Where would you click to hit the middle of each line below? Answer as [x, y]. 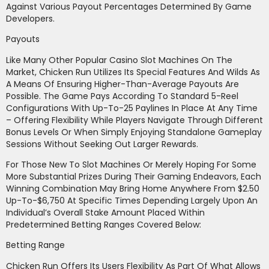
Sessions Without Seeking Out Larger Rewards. [102, 144]
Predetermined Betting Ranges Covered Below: [104, 225]
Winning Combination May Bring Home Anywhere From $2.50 [133, 189]
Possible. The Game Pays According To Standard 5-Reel [122, 96]
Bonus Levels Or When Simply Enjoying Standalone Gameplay [134, 132]
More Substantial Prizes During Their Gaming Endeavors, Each [134, 177]
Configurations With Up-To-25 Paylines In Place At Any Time [132, 108]
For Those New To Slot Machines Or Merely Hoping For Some [131, 165]
